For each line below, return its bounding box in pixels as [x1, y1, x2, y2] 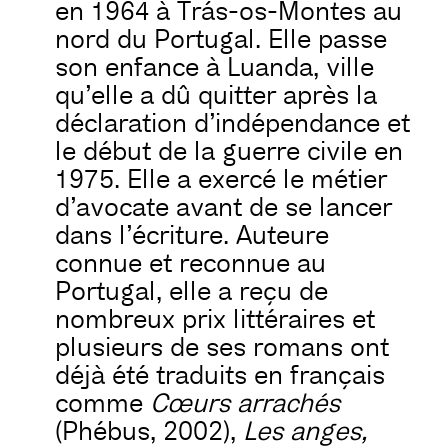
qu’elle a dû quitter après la [55, 79, 377, 112]
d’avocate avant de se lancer [55, 191, 392, 224]
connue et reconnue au [55, 247, 326, 280]
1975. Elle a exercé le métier [55, 163, 387, 196]
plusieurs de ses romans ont [55, 331, 389, 364]
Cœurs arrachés [150, 387, 340, 420]
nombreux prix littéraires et [55, 303, 375, 336]
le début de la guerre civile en [55, 135, 403, 168]
